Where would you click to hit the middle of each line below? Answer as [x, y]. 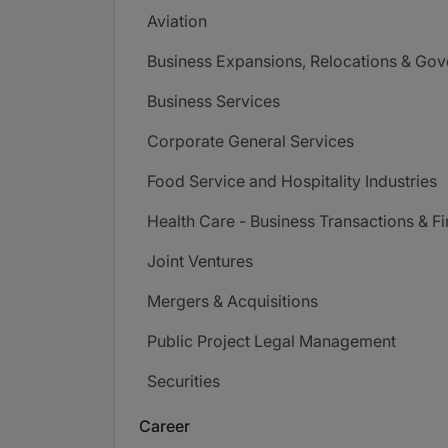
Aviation [177, 21]
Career [164, 426]
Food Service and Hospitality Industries [292, 181]
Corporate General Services [250, 141]
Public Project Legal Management [271, 341]
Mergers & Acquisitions [232, 301]
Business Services [213, 101]
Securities [183, 381]
